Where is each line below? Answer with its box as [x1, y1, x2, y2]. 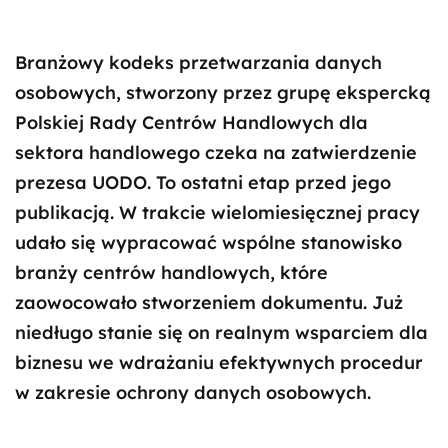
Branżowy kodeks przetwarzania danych [15, 51, 382, 74]
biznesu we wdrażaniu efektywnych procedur [15, 351, 423, 374]
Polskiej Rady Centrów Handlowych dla [15, 111, 368, 134]
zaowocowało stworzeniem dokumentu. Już [15, 291, 403, 314]
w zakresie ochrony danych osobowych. [15, 381, 371, 404]
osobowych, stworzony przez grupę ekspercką [15, 81, 431, 104]
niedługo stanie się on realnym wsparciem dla [15, 321, 428, 344]
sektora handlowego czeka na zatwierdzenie [15, 141, 417, 164]
